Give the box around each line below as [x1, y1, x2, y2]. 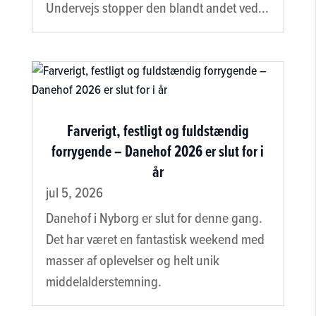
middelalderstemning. [45, 271, 162, 293]
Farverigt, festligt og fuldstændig [66, 119, 249, 143]
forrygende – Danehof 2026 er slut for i [51, 139, 265, 164]
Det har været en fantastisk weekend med [45, 229, 265, 250]
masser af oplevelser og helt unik [45, 250, 219, 272]
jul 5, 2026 [45, 182, 103, 204]
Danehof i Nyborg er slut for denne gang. [45, 207, 262, 229]
